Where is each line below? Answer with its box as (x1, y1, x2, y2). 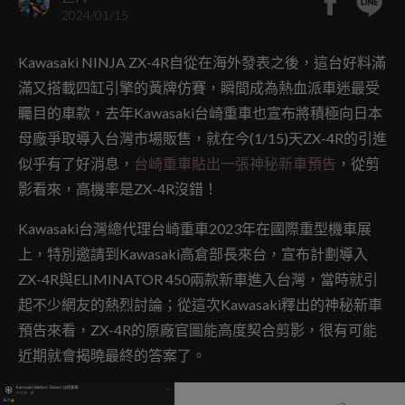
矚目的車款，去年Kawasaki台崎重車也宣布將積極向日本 (18, 104, 382, 121)
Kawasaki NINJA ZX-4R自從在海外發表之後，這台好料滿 (18, 53, 386, 71)
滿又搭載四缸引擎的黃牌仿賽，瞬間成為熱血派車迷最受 (18, 79, 380, 96)
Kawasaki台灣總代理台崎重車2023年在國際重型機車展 (18, 220, 372, 237)
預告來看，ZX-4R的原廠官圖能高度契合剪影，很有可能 (18, 321, 377, 338)
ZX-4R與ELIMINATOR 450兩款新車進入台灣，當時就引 (18, 270, 378, 287)
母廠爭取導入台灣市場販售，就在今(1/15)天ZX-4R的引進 (18, 129, 387, 146)
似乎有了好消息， (18, 155, 134, 172)
